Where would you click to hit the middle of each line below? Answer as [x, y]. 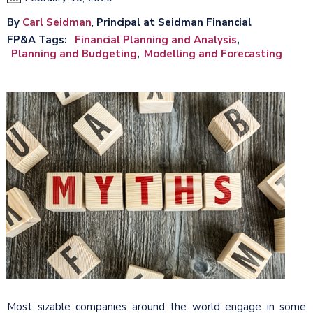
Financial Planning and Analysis [156, 39]
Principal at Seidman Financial [174, 22]
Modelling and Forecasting [213, 53]
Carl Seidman [57, 22]
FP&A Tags [36, 39]
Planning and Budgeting [74, 53]
